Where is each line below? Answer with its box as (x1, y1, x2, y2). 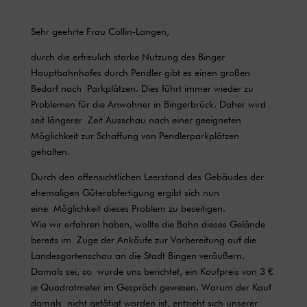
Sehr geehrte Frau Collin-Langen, (30, 25, 169, 37)
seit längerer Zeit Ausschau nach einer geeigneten (30, 114, 241, 125)
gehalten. (30, 145, 70, 157)
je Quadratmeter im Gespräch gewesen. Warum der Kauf (30, 281, 271, 293)
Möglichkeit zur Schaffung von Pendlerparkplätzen (30, 130, 239, 141)
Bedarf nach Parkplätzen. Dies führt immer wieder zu (30, 82, 254, 94)
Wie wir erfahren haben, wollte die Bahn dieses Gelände (30, 218, 265, 230)
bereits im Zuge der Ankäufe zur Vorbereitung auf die (30, 234, 256, 245)
